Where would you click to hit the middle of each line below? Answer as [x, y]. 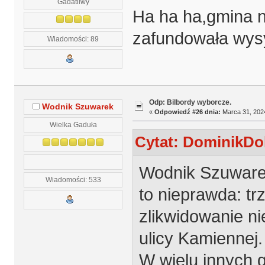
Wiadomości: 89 [73, 38]
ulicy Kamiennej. [201, 238]
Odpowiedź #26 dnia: [187, 112]
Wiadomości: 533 [73, 179]
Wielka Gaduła [73, 124]
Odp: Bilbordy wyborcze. [190, 102]
